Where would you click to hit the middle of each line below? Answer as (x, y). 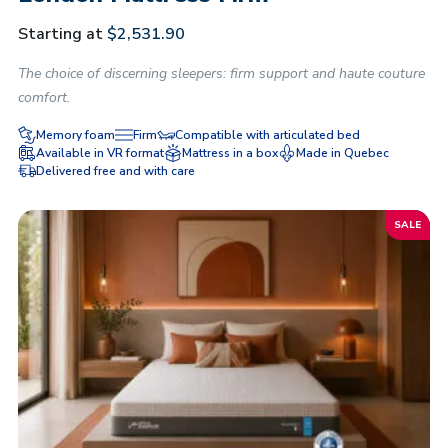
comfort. (44, 97)
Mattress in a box (230, 153)
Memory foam (75, 135)
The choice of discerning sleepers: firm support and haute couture (221, 73)
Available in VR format (100, 153)
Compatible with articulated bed (267, 135)
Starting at (60, 34)
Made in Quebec (342, 153)
